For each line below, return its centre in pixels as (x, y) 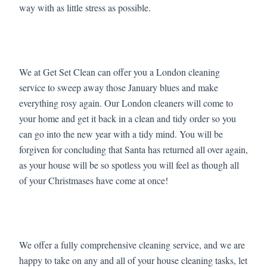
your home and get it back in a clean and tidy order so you (128, 118)
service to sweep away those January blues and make (119, 87)
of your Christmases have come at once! (94, 180)
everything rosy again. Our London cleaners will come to (126, 103)
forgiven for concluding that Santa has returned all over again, (133, 149)
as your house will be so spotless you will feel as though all (129, 164)
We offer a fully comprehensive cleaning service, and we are (132, 244)
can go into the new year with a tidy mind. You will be (121, 133)
